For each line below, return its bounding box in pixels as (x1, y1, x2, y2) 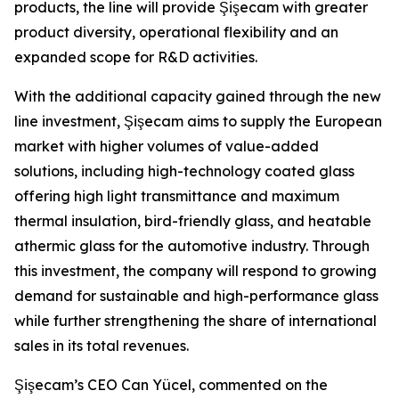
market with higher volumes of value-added (14, 137, 319, 155)
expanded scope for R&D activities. (14, 48, 257, 66)
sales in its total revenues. (14, 337, 189, 354)
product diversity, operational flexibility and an (14, 23, 338, 41)
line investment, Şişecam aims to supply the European (14, 112, 382, 130)
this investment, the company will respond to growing (14, 262, 377, 280)
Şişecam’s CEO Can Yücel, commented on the (14, 376, 328, 394)
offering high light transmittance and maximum (14, 187, 339, 205)
